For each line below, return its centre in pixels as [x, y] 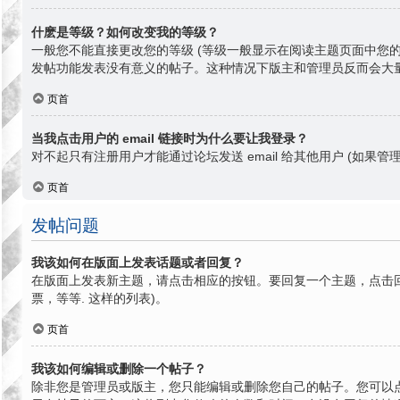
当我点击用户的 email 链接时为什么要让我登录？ [170, 139]
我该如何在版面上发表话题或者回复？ [137, 262]
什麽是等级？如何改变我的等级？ [125, 32]
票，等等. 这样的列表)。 [100, 298]
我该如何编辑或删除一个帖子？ [119, 369]
